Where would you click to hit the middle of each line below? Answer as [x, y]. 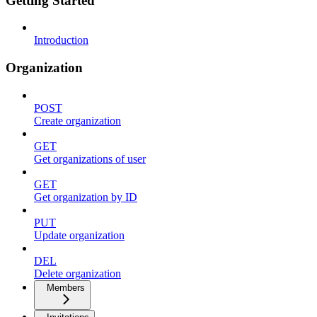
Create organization [77, 120]
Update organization [79, 235]
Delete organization [77, 273]
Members [66, 287]
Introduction [61, 40]
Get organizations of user [90, 158]
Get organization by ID [86, 197]
